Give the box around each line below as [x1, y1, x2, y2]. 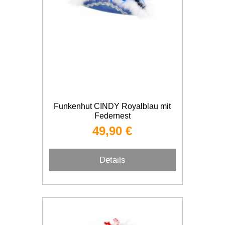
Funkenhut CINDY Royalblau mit [54, 102, 171, 110]
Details [99, 155, 126, 165]
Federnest [94, 111, 131, 120]
